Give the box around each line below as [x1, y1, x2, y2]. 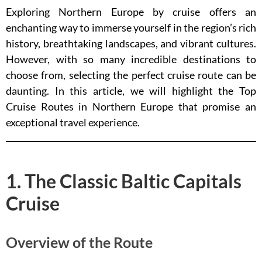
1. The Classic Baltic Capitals [6, 170, 242, 192]
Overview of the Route [6, 233, 153, 251]
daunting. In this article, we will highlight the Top [6, 84, 256, 97]
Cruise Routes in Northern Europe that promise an [6, 100, 256, 113]
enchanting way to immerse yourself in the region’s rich [6, 21, 256, 34]
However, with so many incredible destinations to [6, 53, 256, 65]
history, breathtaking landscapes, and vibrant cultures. [6, 37, 256, 50]
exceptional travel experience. [6, 116, 140, 129]
